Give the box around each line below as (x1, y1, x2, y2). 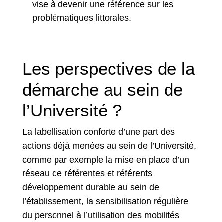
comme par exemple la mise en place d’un (22, 155, 189, 165)
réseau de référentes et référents (22, 168, 152, 179)
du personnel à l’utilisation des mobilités (22, 210, 179, 221)
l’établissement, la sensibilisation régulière (22, 196, 188, 207)
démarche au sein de (22, 80, 183, 100)
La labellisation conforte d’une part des (22, 127, 175, 137)
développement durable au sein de (22, 182, 159, 193)
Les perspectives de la (22, 59, 195, 79)
